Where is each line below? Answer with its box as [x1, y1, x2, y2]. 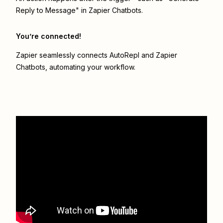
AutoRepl [110, 51, 139, 60]
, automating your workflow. [45, 63, 135, 72]
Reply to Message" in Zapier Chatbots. [16, 6, 143, 15]
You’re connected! [16, 32, 81, 41]
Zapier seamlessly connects [16, 51, 110, 60]
